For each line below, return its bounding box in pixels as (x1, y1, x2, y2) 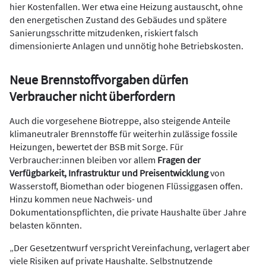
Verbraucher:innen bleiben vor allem (9, 154, 157, 166)
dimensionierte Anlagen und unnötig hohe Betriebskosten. (9, 40, 243, 52)
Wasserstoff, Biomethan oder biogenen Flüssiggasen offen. (9, 180, 243, 192)
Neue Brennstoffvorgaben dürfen (9, 71, 188, 88)
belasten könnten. (9, 219, 84, 232)
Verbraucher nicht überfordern (9, 88, 175, 105)
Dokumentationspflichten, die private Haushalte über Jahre (9, 206, 246, 218)
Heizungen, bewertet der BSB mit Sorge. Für (9, 141, 183, 153)
